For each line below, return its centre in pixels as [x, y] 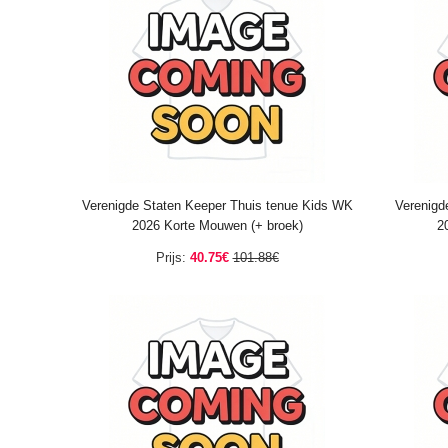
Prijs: [170, 257]
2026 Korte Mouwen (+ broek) [217, 225]
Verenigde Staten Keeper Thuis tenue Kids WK [217, 205]
